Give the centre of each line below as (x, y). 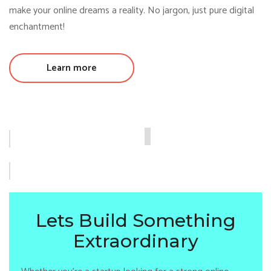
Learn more (72, 68)
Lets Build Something (135, 220)
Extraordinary (135, 241)
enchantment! (37, 27)
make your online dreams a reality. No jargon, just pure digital (132, 11)
